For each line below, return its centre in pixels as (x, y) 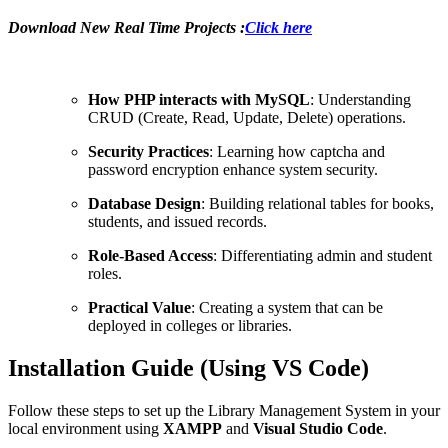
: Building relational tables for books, (317, 204)
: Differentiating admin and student (322, 256)
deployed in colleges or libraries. (190, 326)
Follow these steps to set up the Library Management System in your (224, 411)
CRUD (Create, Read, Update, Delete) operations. (247, 118)
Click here (278, 28)
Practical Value (139, 308)
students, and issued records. (177, 222)
